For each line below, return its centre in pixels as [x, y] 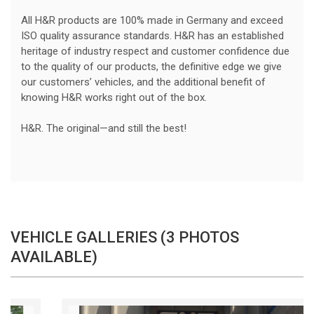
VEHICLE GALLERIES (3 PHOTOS [125, 238]
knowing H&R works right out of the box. [114, 98]
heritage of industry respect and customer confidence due [155, 52]
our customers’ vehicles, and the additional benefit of [143, 82]
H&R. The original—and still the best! [104, 129]
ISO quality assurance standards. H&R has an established [152, 36]
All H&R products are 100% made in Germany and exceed [152, 21]
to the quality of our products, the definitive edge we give [151, 67]
